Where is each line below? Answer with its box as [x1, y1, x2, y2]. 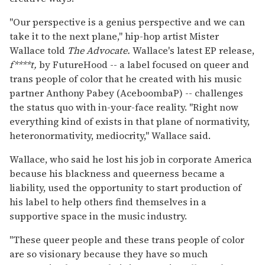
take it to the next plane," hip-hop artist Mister [9, 30, 219, 43]
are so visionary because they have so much [9, 247, 208, 261]
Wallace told [9, 44, 67, 57]
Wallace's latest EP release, [130, 44, 254, 57]
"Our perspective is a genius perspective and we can [9, 15, 245, 29]
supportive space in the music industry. [9, 209, 187, 223]
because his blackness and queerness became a [9, 167, 225, 180]
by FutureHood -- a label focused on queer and [37, 58, 249, 72]
